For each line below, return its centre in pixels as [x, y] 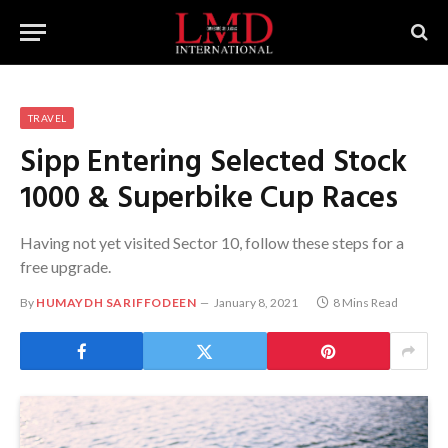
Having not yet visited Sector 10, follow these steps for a [212, 242]
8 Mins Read [366, 302]
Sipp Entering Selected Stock [213, 163]
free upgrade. [65, 266]
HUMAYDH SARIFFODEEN [116, 302]
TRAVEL [47, 118]
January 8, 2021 [256, 302]
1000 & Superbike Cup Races [209, 199]
